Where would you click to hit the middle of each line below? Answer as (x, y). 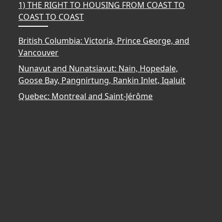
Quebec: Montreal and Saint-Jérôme (86, 96)
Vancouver (39, 52)
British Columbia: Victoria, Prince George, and (104, 40)
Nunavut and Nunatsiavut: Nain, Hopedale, (98, 68)
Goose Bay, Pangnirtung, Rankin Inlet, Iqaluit (102, 80)
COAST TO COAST (51, 17)
